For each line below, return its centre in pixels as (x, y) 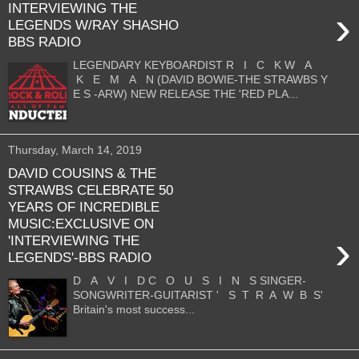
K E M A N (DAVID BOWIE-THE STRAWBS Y (201, 79)
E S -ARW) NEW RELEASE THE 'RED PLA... (186, 93)
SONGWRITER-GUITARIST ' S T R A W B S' (198, 294)
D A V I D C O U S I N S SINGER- (190, 280)
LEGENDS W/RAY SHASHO (93, 25)
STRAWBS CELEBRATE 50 (91, 190)
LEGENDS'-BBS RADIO (80, 258)
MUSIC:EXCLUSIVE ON (81, 224)
